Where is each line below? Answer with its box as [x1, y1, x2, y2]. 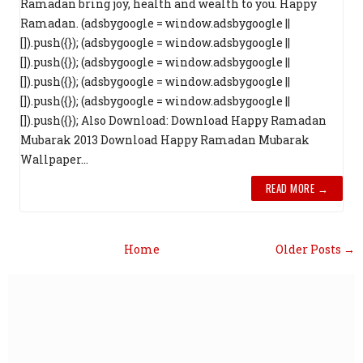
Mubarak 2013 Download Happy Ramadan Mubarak [20, 132, 310, 148]
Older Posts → [275, 241, 355, 258]
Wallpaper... [20, 152, 88, 168]
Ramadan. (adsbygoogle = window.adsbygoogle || [20, 15, 290, 32]
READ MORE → [265, 180, 328, 197]
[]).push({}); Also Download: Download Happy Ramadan [20, 113, 327, 129]
